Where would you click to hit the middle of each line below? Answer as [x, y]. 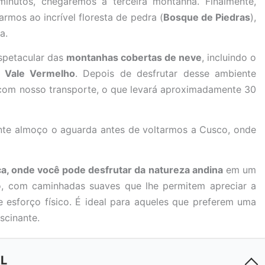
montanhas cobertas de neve [134, 57]
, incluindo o [229, 57]
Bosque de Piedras [207, 17]
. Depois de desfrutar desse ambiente [166, 73]
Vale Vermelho [40, 73]
